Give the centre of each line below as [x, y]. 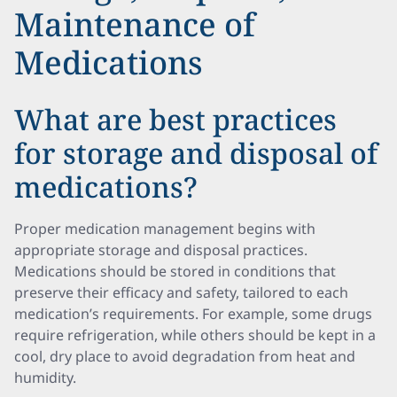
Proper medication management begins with [165, 229]
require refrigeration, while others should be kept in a [195, 335]
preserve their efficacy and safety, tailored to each [181, 292]
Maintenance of [135, 24]
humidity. [45, 378]
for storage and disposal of [196, 153]
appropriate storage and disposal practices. [161, 250]
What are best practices [175, 119]
